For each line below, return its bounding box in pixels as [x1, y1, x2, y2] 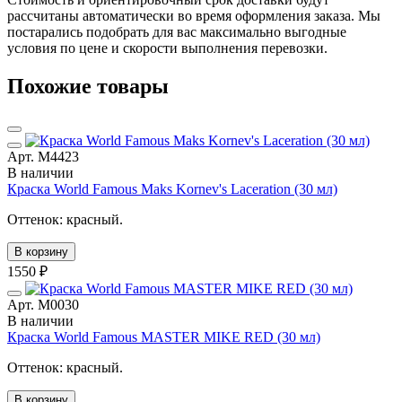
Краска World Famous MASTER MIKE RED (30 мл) [7, 328, 320, 345]
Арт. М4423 [7, 148, 79, 164]
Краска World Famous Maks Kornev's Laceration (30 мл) [7, 180, 337, 197]
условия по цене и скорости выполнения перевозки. [7, 39, 328, 56]
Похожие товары [7, 74, 169, 98]
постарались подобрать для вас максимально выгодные [7, 23, 346, 39]
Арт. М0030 [7, 296, 79, 312]
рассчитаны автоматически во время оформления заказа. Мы [7, 7, 380, 23]
